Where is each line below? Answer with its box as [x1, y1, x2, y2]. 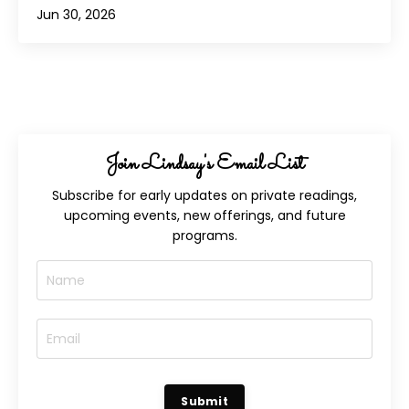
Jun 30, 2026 [37, 5, 116, 25]
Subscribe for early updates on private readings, [52, 186, 357, 205]
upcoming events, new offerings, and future [63, 206, 346, 225]
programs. [172, 226, 237, 246]
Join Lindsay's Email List [105, 149, 304, 182]
